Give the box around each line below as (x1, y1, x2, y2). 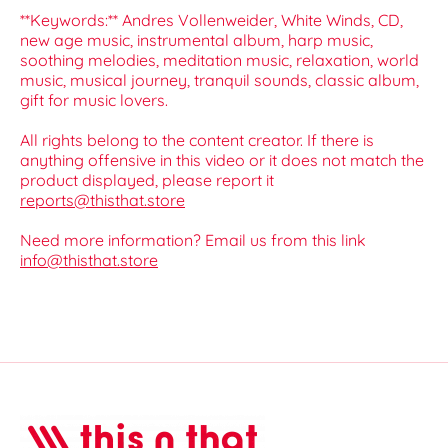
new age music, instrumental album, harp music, (20, 30, 373, 51)
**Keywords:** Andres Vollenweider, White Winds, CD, (20, 10, 403, 31)
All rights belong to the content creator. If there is (20, 130, 374, 151)
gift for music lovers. (20, 90, 168, 111)
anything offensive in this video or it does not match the (20, 150, 424, 171)
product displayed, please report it (20, 170, 274, 191)
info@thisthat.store (20, 250, 158, 271)
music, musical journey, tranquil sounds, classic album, (20, 70, 419, 91)
